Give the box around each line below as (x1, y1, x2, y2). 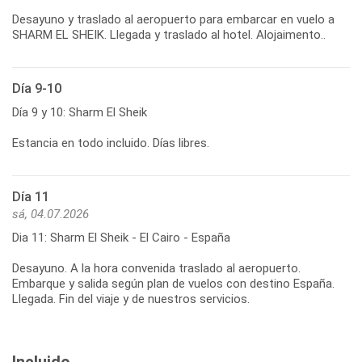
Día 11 (12, 188, 49, 204)
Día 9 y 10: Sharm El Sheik (12, 104, 147, 120)
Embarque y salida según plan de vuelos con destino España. (12, 276, 335, 291)
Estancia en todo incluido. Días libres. (12, 135, 209, 150)
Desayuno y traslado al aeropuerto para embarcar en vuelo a (12, 11, 335, 27)
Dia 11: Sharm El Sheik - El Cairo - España (12, 229, 230, 245)
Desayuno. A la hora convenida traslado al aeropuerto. (12, 260, 301, 276)
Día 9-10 (12, 80, 61, 96)
